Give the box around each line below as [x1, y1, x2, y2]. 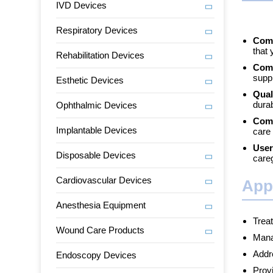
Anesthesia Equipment [56, 200, 146, 210]
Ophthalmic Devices [56, 100, 138, 110]
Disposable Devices [56, 150, 136, 160]
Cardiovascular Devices [56, 175, 152, 185]
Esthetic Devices [56, 75, 124, 85]
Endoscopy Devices [56, 250, 137, 260]
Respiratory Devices [56, 25, 138, 35]
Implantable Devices [56, 125, 138, 135]
